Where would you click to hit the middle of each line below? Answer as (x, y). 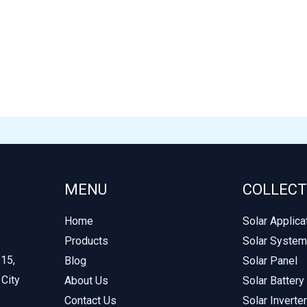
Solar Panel (270, 261)
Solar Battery (273, 281)
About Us (86, 281)
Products (86, 241)
